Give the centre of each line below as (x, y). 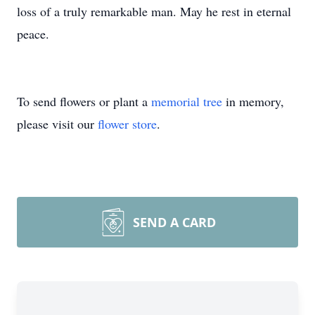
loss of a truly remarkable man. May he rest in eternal (154, 11)
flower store (127, 124)
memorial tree (187, 101)
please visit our (57, 124)
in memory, (253, 101)
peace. (33, 34)
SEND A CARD (174, 222)
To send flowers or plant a (84, 101)
